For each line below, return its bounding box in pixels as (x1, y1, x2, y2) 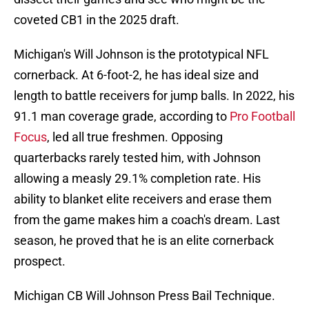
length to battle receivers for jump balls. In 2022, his (14, 88, 295, 103)
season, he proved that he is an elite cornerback (14, 233, 274, 248)
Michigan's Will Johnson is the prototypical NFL (14, 47, 269, 62)
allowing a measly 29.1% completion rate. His (14, 171, 261, 186)
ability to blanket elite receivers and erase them (14, 192, 272, 207)
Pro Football (230, 109, 295, 124)
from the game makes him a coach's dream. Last (14, 212, 280, 228)
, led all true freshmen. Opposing (47, 130, 223, 145)
